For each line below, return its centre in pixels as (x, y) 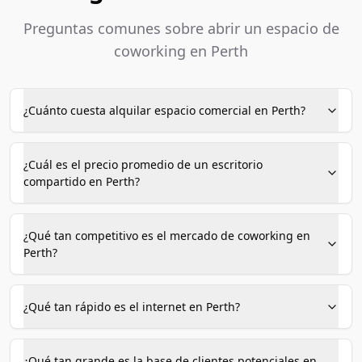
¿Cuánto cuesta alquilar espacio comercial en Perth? (164, 110)
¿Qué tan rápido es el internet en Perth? (132, 307)
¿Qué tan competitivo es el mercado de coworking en (167, 236)
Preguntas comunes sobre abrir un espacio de (181, 28)
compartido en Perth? (82, 181)
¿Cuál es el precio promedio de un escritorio (143, 164)
